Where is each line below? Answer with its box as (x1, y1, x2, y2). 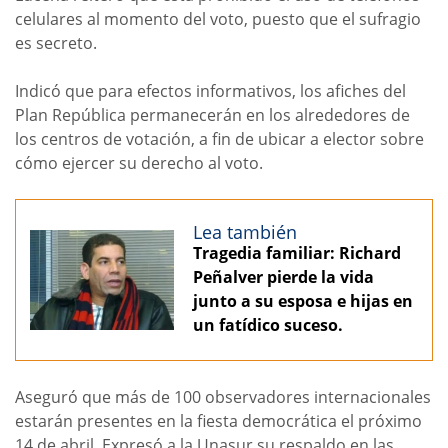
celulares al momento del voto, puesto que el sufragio (15, 8, 421, 30)
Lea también (193, 219, 297, 244)
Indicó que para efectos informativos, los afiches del (15, 80, 406, 102)
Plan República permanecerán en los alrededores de (15, 104, 410, 126)
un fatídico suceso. (193, 313, 343, 336)
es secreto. (15, 32, 97, 54)
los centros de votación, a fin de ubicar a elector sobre (15, 128, 424, 150)
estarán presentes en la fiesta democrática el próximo (15, 409, 422, 432)
